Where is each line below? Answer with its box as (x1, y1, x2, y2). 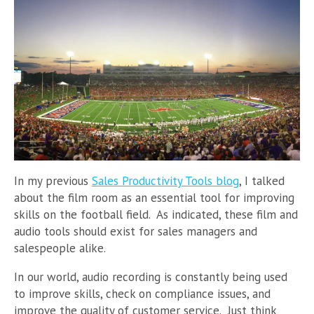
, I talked (239, 172, 285, 189)
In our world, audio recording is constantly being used (14, 268, 287, 285)
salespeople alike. (14, 240, 109, 256)
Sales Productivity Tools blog (92, 172, 239, 189)
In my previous (14, 172, 92, 189)
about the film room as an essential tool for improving (14, 189, 294, 205)
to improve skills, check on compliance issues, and (14, 285, 271, 301)
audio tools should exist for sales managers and (14, 223, 257, 239)
